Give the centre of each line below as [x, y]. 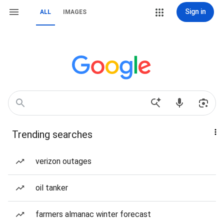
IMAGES [75, 12]
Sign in [195, 11]
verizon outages [63, 161]
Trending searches [52, 134]
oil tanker [52, 188]
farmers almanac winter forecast [93, 214]
